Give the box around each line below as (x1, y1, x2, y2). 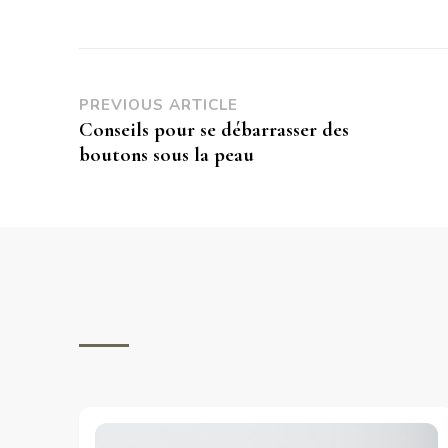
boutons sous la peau (79, 141, 254, 167)
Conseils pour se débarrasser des (79, 116, 349, 142)
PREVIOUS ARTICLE (79, 93, 238, 115)
